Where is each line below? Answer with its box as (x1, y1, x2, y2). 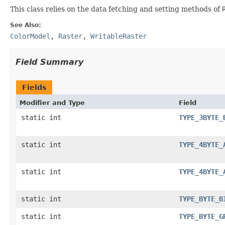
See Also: (10, 21, 41, 29)
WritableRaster (90, 32, 147, 40)
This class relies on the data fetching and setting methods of (10, 5, 222, 13)
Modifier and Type (20, 98, 85, 106)
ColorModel (10, 32, 50, 40)
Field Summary (16, 57, 83, 67)
